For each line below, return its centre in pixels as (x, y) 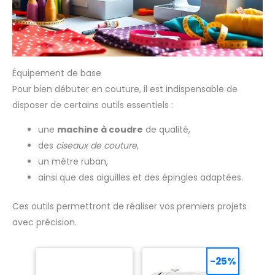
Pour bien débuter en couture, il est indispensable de (125, 89)
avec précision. (45, 223)
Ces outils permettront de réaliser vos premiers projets (130, 207)
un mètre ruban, (73, 162)
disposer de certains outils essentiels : (93, 105)
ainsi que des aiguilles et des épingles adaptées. (141, 178)
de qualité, (167, 130)
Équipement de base (57, 73)
